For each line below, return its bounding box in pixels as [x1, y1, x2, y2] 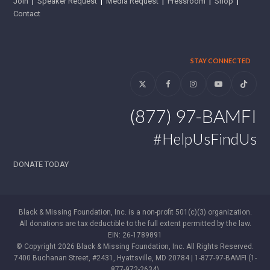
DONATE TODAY [13, 160, 69, 169]
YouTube [218, 82, 248, 92]
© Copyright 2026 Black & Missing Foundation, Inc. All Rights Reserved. [16, 242, 254, 251]
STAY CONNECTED [190, 57, 251, 65]
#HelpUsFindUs [152, 130, 257, 148]
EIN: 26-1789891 [108, 231, 162, 240]
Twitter [142, 82, 166, 92]
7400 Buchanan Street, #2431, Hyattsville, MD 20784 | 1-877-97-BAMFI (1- [13, 254, 257, 263]
